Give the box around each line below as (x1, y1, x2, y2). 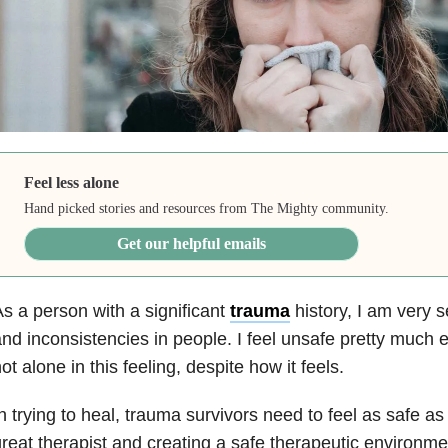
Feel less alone (24, 173, 120, 191)
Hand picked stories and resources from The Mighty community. (24, 200, 390, 216)
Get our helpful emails (117, 234, 267, 252)
